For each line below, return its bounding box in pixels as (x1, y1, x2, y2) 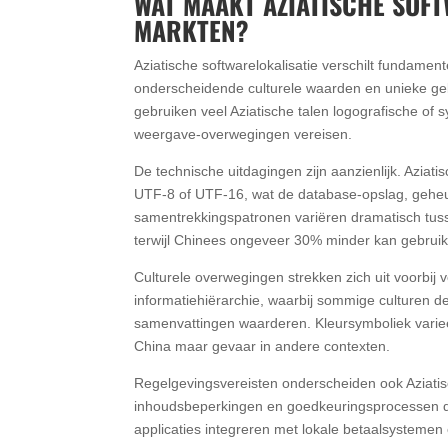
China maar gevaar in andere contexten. (134, 337, 391, 354)
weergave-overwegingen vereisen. (134, 125, 353, 142)
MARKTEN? (134, 10, 250, 50)
